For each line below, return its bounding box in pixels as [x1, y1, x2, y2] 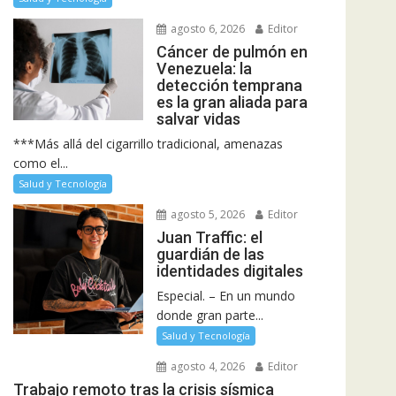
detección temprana [156, 75, 302, 95]
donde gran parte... [156, 306, 263, 324]
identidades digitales [156, 261, 303, 280]
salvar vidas [156, 109, 240, 128]
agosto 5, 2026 [167, 206, 245, 222]
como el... [13, 154, 68, 171]
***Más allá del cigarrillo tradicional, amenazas [13, 134, 283, 152]
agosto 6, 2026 [167, 20, 245, 36]
